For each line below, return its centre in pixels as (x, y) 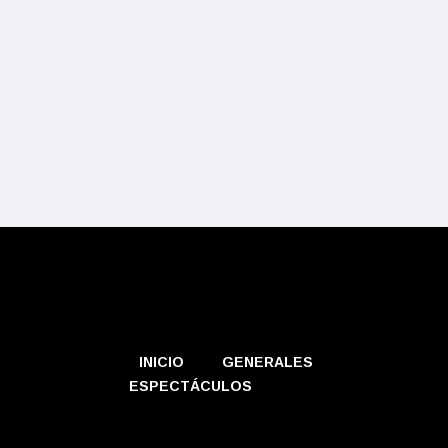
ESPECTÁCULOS (190, 386)
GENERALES (267, 362)
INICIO (161, 362)
